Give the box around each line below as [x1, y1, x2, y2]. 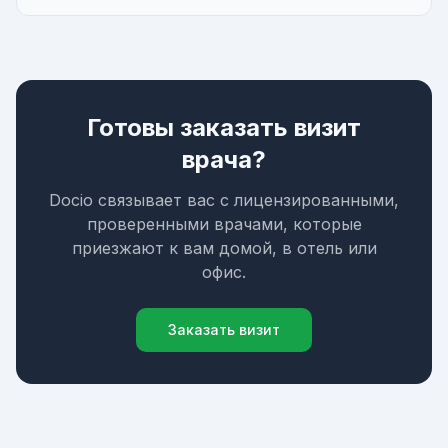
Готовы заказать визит [87, 113, 361, 142]
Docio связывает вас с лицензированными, [49, 190, 399, 210]
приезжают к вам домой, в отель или [71, 238, 377, 258]
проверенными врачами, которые [86, 214, 362, 234]
